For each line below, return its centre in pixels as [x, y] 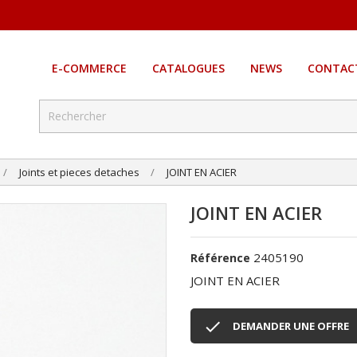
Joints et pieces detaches [79, 173]
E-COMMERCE [89, 69]
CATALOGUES [188, 69]
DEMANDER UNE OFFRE [291, 326]
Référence [220, 258]
